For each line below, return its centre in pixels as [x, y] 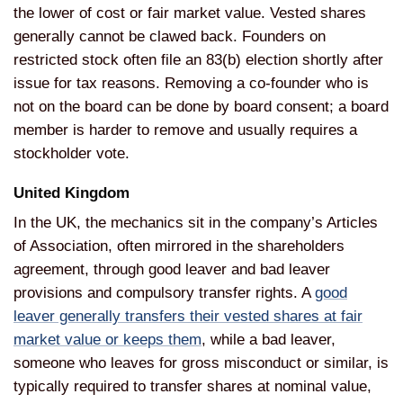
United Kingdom [72, 193]
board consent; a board [311, 106]
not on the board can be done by [124, 106]
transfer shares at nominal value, [261, 386]
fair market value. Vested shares [257, 13]
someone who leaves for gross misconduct [160, 363]
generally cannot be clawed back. [128, 36]
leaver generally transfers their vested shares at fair [188, 316]
